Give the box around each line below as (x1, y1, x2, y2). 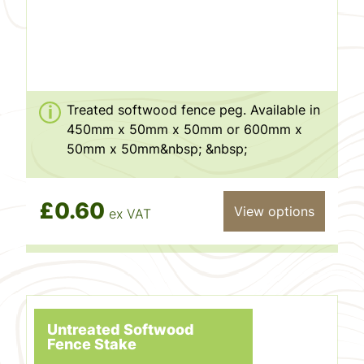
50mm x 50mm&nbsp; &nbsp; (67, 140, 248, 157)
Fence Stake (47, 334, 137, 353)
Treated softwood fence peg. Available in (67, 101, 321, 118)
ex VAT (109, 206, 152, 223)
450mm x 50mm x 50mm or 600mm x (67, 120, 303, 137)
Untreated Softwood (47, 319, 195, 338)
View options (233, 202, 314, 219)
